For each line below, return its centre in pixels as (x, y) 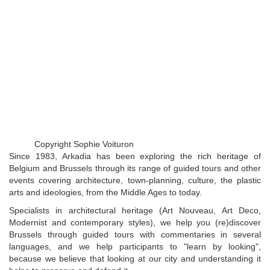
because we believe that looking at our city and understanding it (135, 259)
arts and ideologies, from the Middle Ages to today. (105, 193)
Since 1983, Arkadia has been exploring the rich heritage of (135, 156)
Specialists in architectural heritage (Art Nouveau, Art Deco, (135, 211)
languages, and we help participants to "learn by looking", (135, 247)
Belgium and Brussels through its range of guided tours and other (135, 168)
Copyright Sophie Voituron (84, 144)
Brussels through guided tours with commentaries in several (135, 235)
